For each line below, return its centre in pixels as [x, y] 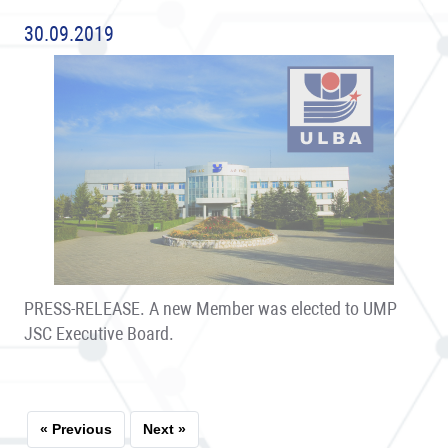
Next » [164, 429]
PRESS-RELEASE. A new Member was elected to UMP [210, 309]
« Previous [76, 429]
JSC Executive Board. [99, 334]
